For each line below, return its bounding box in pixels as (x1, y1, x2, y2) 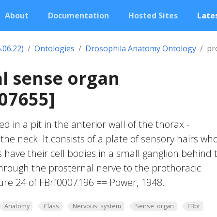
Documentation (48, 10, 109, 21)
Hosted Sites (128, 10, 178, 21)
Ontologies (34, 43, 75, 54)
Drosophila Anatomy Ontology (85, 43, 196, 54)
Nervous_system (73, 201, 122, 210)
